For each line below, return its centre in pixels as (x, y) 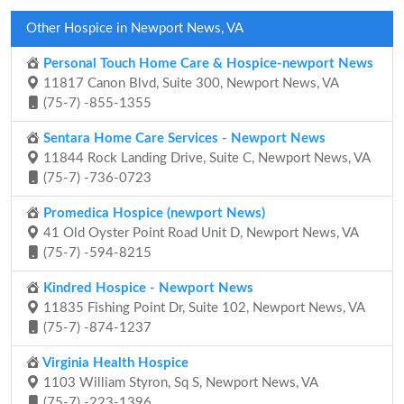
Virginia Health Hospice (114, 363)
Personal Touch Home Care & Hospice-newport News (207, 64)
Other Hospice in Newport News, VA (135, 28)
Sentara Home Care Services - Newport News (183, 138)
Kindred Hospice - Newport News (147, 288)
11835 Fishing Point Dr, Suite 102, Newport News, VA (202, 308)
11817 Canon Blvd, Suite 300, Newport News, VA (189, 83)
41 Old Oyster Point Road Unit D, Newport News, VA (199, 233)
